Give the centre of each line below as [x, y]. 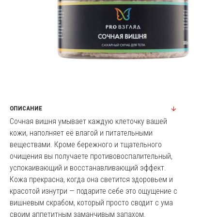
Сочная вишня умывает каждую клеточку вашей [88, 121]
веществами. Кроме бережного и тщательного [86, 145]
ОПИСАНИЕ [26, 108]
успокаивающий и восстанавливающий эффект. [88, 168]
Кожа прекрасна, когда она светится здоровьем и [91, 179]
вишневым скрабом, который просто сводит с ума [91, 203]
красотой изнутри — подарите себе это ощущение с [93, 191]
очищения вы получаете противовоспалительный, [91, 156]
